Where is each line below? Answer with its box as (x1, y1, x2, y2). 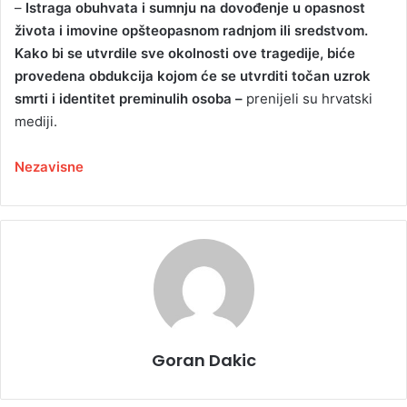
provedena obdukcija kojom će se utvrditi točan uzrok (15, 66, 371, 84)
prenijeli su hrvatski (243, 89, 372, 107)
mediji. (15, 112, 57, 130)
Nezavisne (15, 157, 84, 175)
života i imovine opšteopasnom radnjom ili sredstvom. (15, 21, 368, 39)
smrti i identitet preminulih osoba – (15, 89, 243, 107)
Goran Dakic (151, 348, 256, 372)
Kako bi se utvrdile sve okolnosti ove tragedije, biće (15, 44, 355, 62)
